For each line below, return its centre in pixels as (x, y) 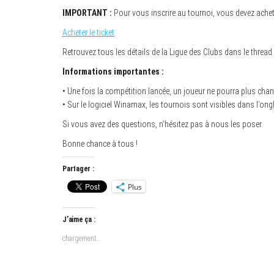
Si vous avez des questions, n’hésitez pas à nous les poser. (163, 124)
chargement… (82, 239)
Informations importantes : (113, 72)
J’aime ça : (79, 220)
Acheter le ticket (88, 33)
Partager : (78, 169)
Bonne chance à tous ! (100, 144)
